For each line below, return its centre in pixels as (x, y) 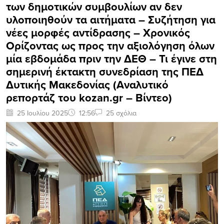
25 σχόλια (121, 113)
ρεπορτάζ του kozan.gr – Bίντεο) (89, 97)
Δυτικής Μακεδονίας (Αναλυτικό (87, 84)
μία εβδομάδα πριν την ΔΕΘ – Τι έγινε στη (111, 58)
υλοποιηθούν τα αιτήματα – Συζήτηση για (111, 19)
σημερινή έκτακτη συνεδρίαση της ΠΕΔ (105, 71)
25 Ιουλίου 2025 (42, 113)
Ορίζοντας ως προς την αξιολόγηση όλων (110, 45)
